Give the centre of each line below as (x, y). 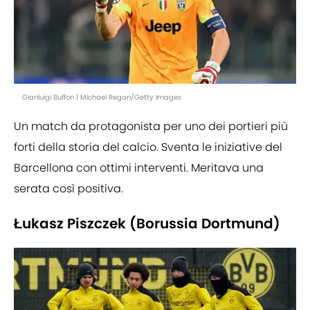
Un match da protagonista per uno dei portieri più (151, 127)
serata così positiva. (69, 189)
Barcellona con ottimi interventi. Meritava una (139, 168)
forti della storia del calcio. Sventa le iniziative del (148, 147)
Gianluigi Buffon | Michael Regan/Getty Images (102, 98)
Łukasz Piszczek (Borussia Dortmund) (147, 224)
